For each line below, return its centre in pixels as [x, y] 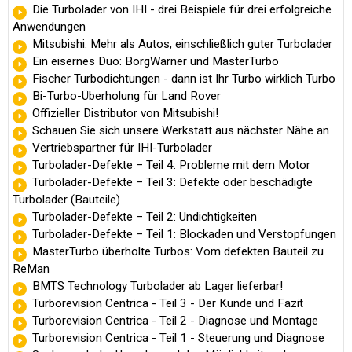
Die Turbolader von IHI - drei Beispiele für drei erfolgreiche [182, 9]
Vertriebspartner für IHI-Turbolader [122, 147]
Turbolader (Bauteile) [66, 199]
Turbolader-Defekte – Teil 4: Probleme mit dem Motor [171, 165]
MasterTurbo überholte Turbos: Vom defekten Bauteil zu [178, 251]
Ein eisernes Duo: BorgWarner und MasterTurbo [156, 61]
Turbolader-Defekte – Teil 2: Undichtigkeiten [145, 216]
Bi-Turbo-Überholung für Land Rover [126, 95]
